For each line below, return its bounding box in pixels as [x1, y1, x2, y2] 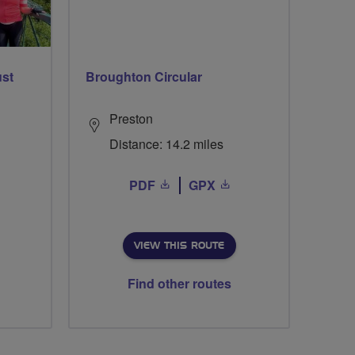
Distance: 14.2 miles [109, 135, 223, 154]
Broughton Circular [86, 67, 202, 86]
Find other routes [127, 274, 231, 293]
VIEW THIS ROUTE [133, 241, 224, 251]
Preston [109, 109, 153, 128]
